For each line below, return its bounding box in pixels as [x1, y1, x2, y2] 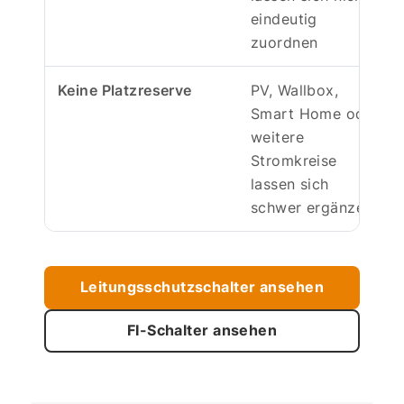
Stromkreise [251, 151, 337, 170]
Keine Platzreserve [58, 80, 192, 99]
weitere [251, 127, 305, 146]
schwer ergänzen [251, 197, 373, 216]
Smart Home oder [251, 104, 380, 123]
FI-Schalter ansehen [126, 321, 278, 340]
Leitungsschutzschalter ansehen [80, 278, 324, 297]
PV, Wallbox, [251, 80, 339, 99]
